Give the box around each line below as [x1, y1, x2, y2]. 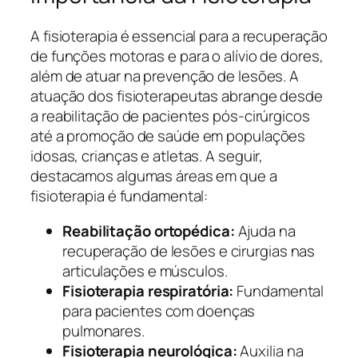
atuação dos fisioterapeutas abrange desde [30, 86, 323, 107]
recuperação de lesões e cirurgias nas [62, 240, 316, 261]
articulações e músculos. [62, 260, 228, 281]
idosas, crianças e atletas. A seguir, [30, 145, 264, 167]
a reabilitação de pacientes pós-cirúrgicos [30, 105, 310, 127]
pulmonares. [62, 320, 145, 341]
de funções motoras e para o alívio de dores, [30, 46, 324, 67]
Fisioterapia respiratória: [62, 280, 234, 301]
